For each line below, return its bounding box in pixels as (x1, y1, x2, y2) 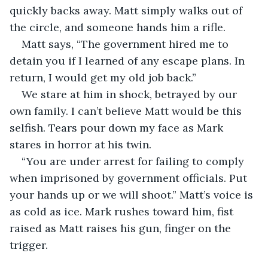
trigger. (10, 237, 48, 252)
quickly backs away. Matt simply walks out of (10, 3, 245, 17)
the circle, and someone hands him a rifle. (10, 20, 226, 34)
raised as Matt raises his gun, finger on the (10, 221, 234, 235)
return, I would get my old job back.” (10, 70, 196, 84)
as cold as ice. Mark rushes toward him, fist (10, 204, 236, 218)
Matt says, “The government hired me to (22, 36, 232, 51)
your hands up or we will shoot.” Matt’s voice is (10, 187, 256, 202)
